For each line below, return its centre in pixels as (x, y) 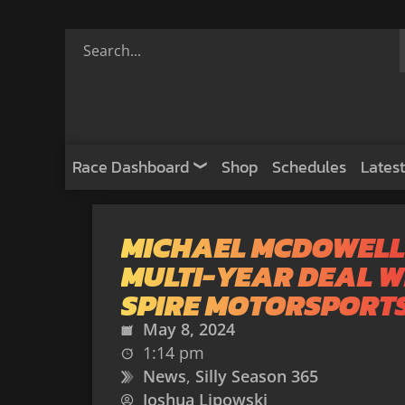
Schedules (309, 167)
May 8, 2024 (189, 329)
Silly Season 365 (257, 376)
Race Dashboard (131, 167)
